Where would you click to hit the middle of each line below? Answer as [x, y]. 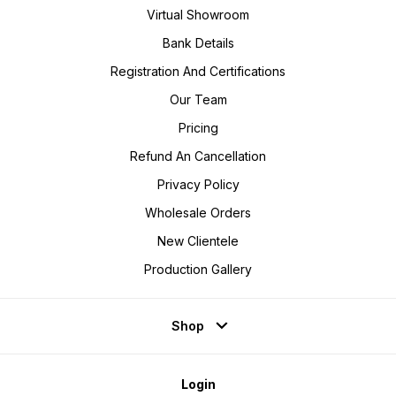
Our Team [198, 100]
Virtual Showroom [198, 15]
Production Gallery [198, 270]
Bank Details [198, 43]
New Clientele [198, 241]
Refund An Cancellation [198, 156]
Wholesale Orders [198, 213]
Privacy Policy [198, 185]
